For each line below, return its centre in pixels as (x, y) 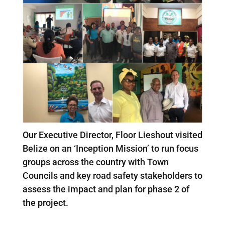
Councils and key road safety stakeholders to (112, 175)
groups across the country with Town (95, 162)
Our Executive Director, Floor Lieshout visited (112, 135)
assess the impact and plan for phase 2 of (106, 189)
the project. (45, 202)
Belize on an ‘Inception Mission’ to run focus (110, 148)
